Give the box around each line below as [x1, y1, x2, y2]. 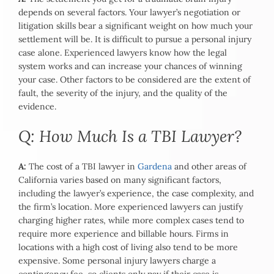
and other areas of [172, 161, 246, 172]
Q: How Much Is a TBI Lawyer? [18, 126, 242, 147]
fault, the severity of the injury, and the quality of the [18, 87, 228, 99]
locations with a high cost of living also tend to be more [18, 242, 238, 253]
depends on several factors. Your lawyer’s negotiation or [18, 7, 240, 18]
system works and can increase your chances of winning [18, 61, 242, 72]
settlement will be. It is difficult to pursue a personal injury [18, 34, 251, 45]
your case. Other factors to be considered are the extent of [18, 74, 251, 86]
